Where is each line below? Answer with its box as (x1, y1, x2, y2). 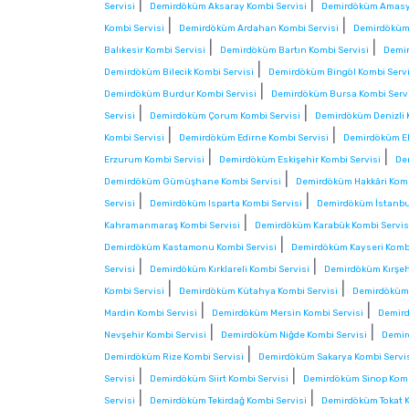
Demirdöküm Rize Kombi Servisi (104, 351, 244, 363)
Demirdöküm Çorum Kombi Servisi (150, 110, 300, 122)
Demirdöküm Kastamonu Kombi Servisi (104, 242, 277, 254)
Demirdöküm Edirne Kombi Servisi (179, 132, 329, 144)
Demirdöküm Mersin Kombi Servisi (212, 308, 363, 320)
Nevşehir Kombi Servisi (104, 330, 206, 341)
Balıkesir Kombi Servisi (104, 45, 205, 57)
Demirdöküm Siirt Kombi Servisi (150, 373, 288, 385)
